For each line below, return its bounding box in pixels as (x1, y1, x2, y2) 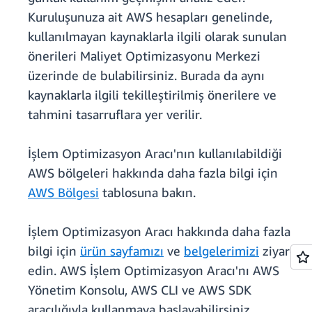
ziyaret (259, 243, 302, 259)
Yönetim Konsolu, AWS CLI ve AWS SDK (28, 282, 251, 298)
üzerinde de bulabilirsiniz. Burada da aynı (28, 68, 265, 84)
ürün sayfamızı (80, 243, 164, 259)
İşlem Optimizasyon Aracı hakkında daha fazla (28, 224, 290, 240)
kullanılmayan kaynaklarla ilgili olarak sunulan (28, 29, 287, 45)
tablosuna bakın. (99, 185, 196, 201)
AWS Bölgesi (28, 185, 99, 201)
